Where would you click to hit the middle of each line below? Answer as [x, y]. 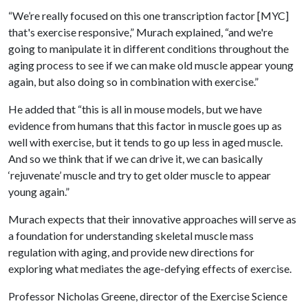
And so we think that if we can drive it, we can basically [135, 158]
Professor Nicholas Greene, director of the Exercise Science [148, 296]
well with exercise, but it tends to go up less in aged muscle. [145, 142]
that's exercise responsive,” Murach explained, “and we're [141, 32]
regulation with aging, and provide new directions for [131, 252]
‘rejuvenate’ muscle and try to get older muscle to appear [140, 175]
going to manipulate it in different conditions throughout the [148, 48]
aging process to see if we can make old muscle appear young [151, 65]
